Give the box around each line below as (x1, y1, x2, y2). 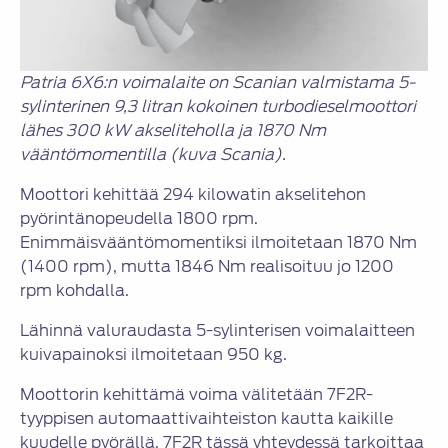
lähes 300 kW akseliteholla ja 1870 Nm (20, 119, 326, 143)
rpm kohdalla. (20, 279, 129, 303)
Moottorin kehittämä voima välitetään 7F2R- (20, 383, 373, 407)
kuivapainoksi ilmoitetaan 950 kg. (20, 343, 287, 367)
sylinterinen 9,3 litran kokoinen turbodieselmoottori (20, 95, 416, 119)
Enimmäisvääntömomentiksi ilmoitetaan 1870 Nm (20, 231, 417, 255)
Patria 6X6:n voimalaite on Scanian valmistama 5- (20, 71, 415, 95)
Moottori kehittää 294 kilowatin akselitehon (20, 183, 366, 207)
